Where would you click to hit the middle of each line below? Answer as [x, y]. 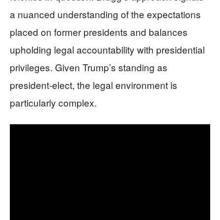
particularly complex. [53, 102]
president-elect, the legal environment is [94, 85]
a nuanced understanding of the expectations [105, 14]
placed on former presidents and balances [99, 32]
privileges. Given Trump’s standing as [89, 67]
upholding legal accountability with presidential [107, 49]
